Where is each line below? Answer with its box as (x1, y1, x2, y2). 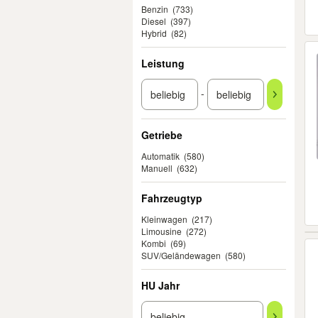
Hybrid (141, 27, 167, 39)
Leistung (141, 56, 185, 70)
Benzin (141, 3, 168, 15)
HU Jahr (141, 278, 180, 292)
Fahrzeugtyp (141, 191, 202, 205)
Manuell (141, 162, 172, 174)
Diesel (141, 15, 166, 27)
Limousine (141, 225, 182, 237)
